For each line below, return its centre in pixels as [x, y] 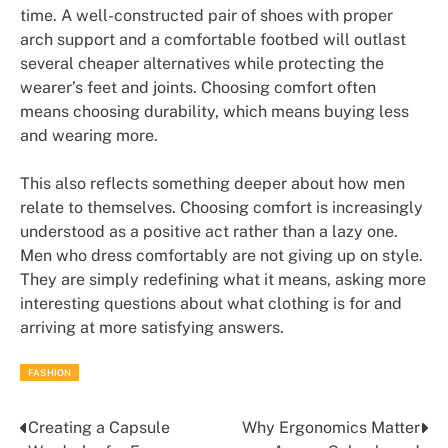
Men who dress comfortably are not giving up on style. [221, 255]
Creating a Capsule [99, 428]
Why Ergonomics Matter [331, 428]
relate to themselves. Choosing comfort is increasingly [221, 207]
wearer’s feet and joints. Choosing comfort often [198, 87]
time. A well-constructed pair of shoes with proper [206, 15]
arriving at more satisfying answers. [152, 327]
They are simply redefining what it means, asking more [223, 279]
